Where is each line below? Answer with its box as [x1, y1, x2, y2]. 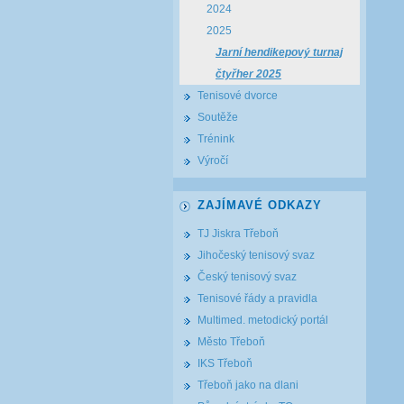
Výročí [197, 154, 228, 167]
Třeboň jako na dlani [197, 379, 298, 391]
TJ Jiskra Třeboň [197, 227, 279, 240]
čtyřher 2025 [216, 68, 281, 80]
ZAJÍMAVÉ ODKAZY [197, 198, 322, 212]
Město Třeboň [197, 335, 265, 348]
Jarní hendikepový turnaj [216, 46, 343, 59]
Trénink [197, 133, 234, 145]
